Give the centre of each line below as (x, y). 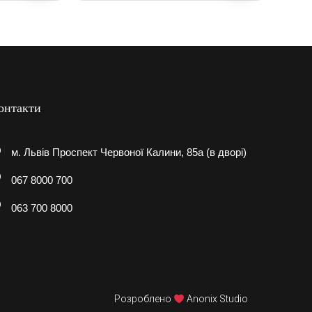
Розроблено (144, 299)
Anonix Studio (216, 299)
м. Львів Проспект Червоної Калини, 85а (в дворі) (128, 153)
